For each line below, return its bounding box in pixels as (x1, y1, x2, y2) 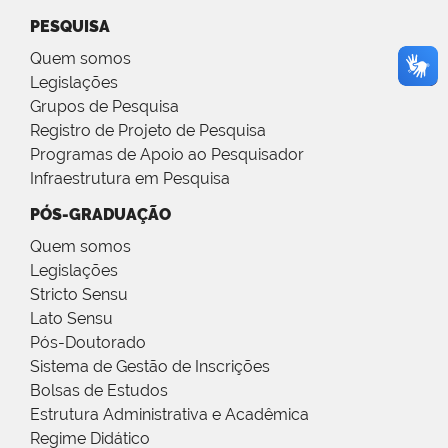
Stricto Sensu (30, 285, 128, 305)
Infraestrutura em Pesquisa (30, 169, 230, 189)
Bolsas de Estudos (30, 381, 168, 401)
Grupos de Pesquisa (30, 97, 179, 117)
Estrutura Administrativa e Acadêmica (30, 405, 309, 425)
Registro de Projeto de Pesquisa (30, 121, 266, 141)
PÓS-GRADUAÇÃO (30, 205, 171, 225)
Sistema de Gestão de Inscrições (30, 357, 270, 377)
